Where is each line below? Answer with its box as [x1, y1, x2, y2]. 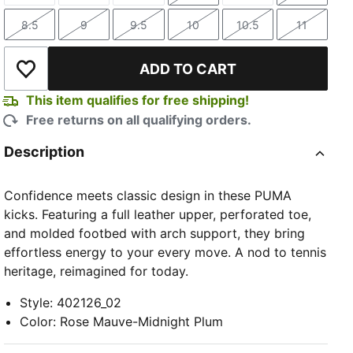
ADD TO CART [139, 60, 237, 77]
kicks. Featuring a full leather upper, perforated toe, [4, 206, 312, 223]
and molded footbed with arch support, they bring [4, 225, 306, 242]
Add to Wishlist [24, 69, 116, 85]
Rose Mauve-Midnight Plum [60, 314, 224, 330]
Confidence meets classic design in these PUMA [4, 188, 292, 204]
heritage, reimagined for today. [4, 263, 189, 280]
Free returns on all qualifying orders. [26, 112, 252, 128]
